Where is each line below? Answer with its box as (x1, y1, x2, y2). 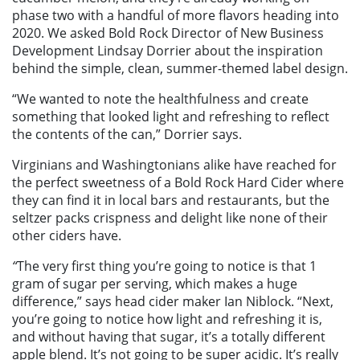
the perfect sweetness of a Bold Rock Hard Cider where (12, 174, 344, 192)
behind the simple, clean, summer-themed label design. (12, 59, 348, 78)
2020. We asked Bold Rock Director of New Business (12, 24, 324, 43)
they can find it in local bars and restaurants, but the (12, 191, 329, 210)
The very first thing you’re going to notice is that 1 (17, 257, 317, 276)
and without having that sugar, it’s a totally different (12, 328, 325, 346)
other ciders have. (12, 227, 121, 245)
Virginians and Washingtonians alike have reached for (12, 156, 337, 174)
